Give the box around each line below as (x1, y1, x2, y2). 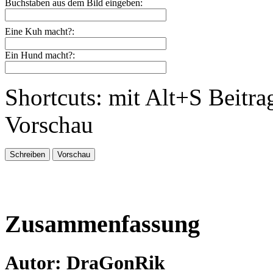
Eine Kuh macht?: (5, 26, 74, 37)
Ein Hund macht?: (5, 50, 75, 61)
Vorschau (5, 112, 93, 138)
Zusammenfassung (5, 210, 200, 238)
